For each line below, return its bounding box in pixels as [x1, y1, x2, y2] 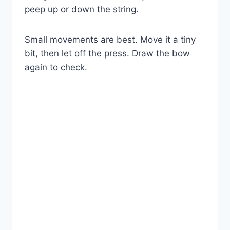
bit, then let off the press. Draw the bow [25, 48, 190, 59]
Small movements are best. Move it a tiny [25, 34, 196, 45]
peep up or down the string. [25, 4, 139, 15]
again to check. [25, 62, 87, 73]
